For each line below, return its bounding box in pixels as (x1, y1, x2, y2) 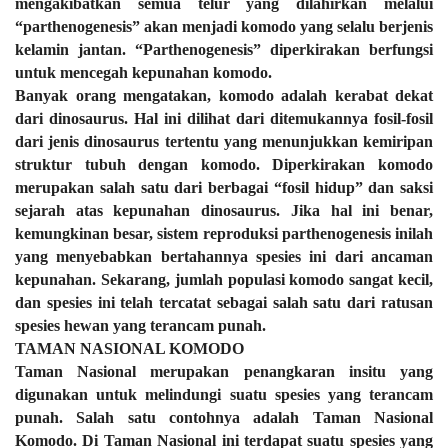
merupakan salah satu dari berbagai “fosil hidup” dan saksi (15, 179, 433, 196)
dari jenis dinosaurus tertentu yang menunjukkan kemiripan (15, 133, 433, 150)
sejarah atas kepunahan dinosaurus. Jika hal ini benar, (15, 202, 433, 219)
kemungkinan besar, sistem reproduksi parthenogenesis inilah (15, 225, 433, 242)
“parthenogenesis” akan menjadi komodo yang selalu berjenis (15, 18, 433, 35)
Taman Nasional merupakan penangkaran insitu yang (15, 363, 433, 380)
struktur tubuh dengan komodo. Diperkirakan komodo (15, 156, 433, 173)
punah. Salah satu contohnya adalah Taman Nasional (15, 409, 433, 426)
